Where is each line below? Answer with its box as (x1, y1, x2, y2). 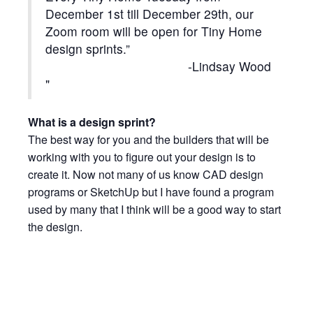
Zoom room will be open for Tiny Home (45, 22, 262, 40)
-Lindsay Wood (188, 57, 271, 75)
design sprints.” (45, 39, 130, 57)
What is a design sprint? (28, 113, 159, 130)
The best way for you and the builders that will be (28, 131, 269, 147)
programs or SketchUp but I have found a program (28, 183, 274, 200)
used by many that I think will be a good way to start (28, 201, 281, 217)
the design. (28, 218, 82, 235)
